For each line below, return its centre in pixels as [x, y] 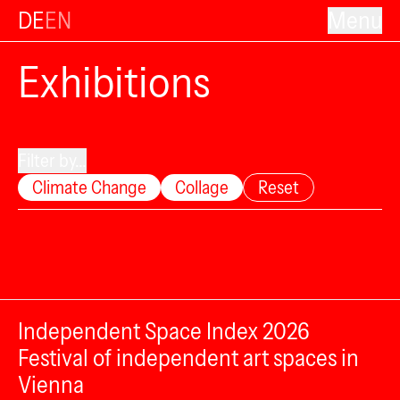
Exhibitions [114, 82]
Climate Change [89, 187]
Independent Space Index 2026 [164, 331]
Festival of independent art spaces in [188, 358]
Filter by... [52, 161]
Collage [202, 187]
